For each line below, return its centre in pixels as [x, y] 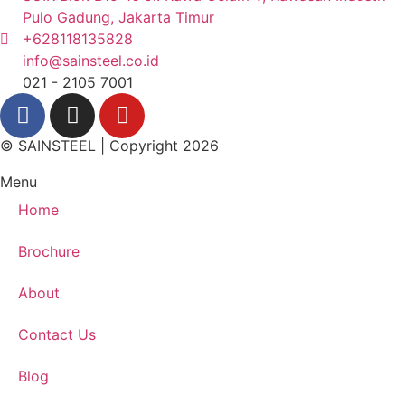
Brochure [49, 251]
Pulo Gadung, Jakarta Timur [118, 17]
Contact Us [57, 334]
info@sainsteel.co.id [91, 60]
